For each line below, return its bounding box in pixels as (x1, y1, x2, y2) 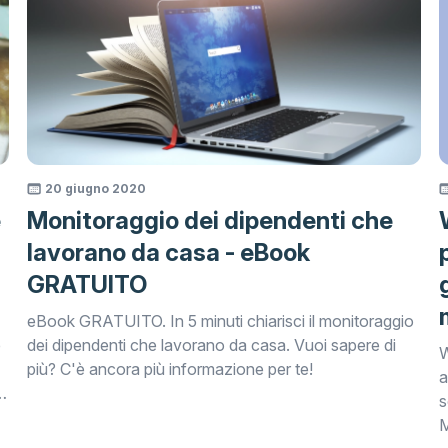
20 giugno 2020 (45, 180, 147, 196)
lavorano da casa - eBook (27, 237, 311, 267)
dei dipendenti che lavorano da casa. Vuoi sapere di (27, 334, 397, 355)
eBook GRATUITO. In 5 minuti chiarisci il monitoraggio (27, 310, 415, 331)
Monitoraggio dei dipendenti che (27, 205, 394, 235)
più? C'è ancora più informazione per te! (27, 358, 314, 379)
